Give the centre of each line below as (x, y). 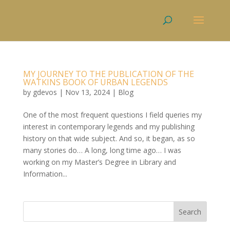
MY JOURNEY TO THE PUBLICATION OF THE (108, 74)
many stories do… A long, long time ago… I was (102, 150)
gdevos (45, 92)
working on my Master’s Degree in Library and (99, 162)
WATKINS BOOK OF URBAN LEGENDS (95, 82)
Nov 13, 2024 (87, 92)
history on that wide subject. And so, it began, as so (109, 138)
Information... (45, 174)
